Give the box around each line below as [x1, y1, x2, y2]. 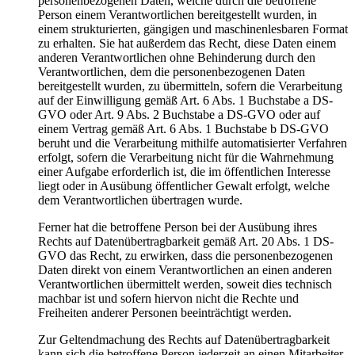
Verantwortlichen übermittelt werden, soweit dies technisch [38, 277, 332, 292]
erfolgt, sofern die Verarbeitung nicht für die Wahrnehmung [38, 151, 334, 165]
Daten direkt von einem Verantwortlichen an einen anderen [38, 263, 332, 277]
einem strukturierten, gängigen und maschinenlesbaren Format [38, 22, 348, 36]
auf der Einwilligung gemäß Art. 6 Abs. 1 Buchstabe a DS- [38, 94, 333, 108]
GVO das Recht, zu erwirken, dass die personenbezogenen [38, 249, 333, 263]
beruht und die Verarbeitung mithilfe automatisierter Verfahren [38, 136, 347, 151]
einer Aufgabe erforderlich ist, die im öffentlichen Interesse [38, 165, 330, 179]
